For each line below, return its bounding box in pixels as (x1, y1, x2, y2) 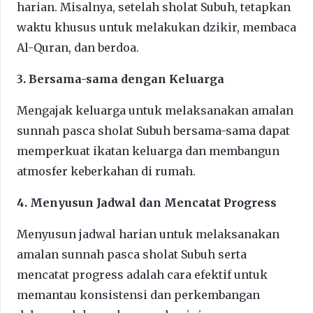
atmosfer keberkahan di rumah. (17, 163, 196, 178)
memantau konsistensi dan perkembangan (17, 287, 260, 302)
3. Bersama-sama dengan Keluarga (17, 71, 224, 86)
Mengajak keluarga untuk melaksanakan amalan (17, 103, 293, 117)
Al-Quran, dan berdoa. (17, 40, 139, 54)
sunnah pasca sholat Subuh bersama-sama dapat (17, 123, 290, 138)
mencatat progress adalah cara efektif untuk (17, 267, 268, 282)
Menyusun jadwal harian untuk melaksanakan (17, 226, 279, 241)
